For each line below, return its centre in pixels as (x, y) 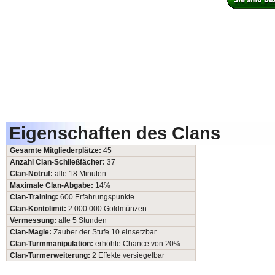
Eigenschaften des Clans (115, 133)
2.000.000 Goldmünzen (107, 209)
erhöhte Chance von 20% (138, 244)
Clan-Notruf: (32, 174)
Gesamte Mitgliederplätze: (56, 151)
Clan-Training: (35, 197)
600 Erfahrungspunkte (97, 197)
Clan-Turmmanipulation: (52, 244)
